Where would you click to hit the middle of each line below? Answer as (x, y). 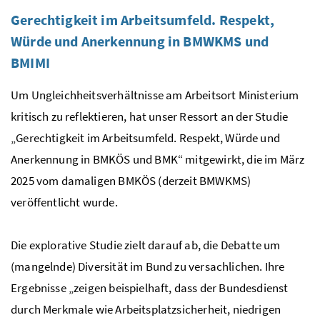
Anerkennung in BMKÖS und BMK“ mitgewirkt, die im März (158, 159)
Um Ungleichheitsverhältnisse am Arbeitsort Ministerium (155, 95)
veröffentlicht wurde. (64, 202)
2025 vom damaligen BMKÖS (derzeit (105, 180)
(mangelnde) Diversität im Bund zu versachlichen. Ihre (148, 266)
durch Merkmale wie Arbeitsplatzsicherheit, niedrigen (146, 309)
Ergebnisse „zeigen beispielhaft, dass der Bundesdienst (150, 287)
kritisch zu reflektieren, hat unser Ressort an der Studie (150, 116)
